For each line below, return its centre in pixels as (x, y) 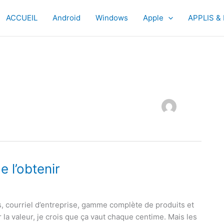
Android (66, 18)
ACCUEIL (22, 18)
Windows (112, 18)
